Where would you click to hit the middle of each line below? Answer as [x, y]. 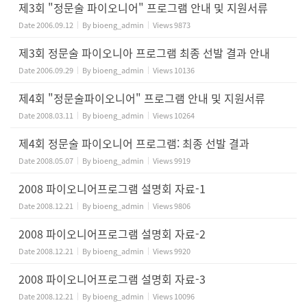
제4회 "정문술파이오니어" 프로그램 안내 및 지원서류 [142, 98]
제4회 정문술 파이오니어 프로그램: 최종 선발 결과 [134, 143]
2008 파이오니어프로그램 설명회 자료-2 [112, 234]
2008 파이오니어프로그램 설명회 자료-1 [112, 188]
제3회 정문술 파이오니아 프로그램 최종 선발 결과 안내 [144, 53]
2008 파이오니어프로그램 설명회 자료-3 [112, 279]
